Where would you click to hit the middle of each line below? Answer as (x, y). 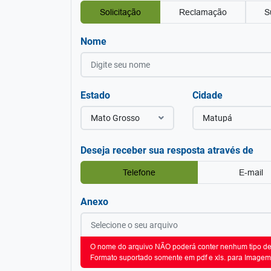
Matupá (217, 118)
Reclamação (203, 12)
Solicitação (121, 12)
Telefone (139, 172)
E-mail (251, 172)
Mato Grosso (115, 118)
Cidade (207, 95)
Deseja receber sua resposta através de (167, 150)
